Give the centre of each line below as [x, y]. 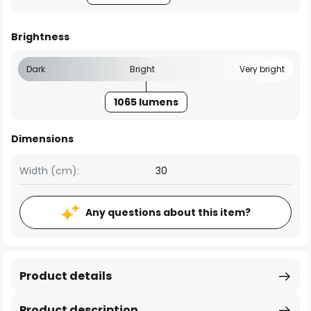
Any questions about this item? [168, 212]
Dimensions [42, 139]
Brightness [40, 37]
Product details [66, 276]
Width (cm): [49, 171]
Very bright [262, 69]
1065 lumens [146, 102]
